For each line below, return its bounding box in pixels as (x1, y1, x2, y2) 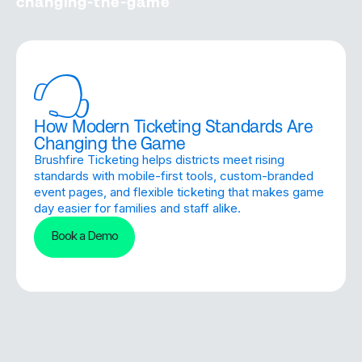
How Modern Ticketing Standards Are (34, 116, 312, 136)
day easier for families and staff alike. (34, 200, 241, 216)
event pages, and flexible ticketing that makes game (34, 183, 324, 200)
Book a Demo (51, 228, 118, 244)
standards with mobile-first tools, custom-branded (34, 167, 314, 183)
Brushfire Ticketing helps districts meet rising (34, 151, 284, 167)
